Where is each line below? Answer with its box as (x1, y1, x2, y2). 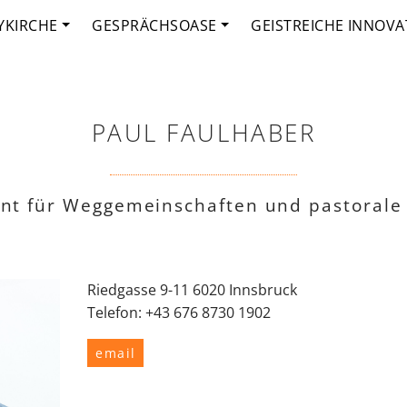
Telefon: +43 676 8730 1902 (87, 303, 272, 323)
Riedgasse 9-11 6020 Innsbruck (87, 280, 298, 300)
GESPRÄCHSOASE (92, 15, 217, 35)
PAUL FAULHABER (91, 117, 316, 149)
